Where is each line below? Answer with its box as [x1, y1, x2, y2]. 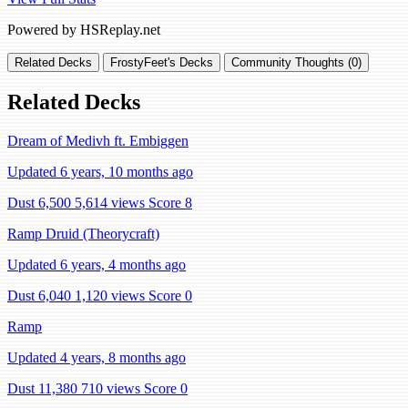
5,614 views [75, 195, 145, 210]
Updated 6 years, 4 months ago [7, 257, 186, 272]
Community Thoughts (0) [231, 56, 362, 70]
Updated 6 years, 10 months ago [7, 164, 193, 179]
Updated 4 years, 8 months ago [7, 350, 186, 365]
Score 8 [148, 195, 192, 210]
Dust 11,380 [7, 381, 77, 396]
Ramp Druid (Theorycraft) [7, 226, 159, 241]
